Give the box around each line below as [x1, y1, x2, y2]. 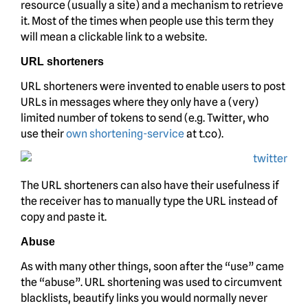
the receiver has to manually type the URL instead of [21, 194, 278, 208]
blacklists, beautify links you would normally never [21, 291, 267, 305]
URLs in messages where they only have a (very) [21, 95, 258, 109]
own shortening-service [66, 126, 184, 140]
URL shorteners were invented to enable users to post [21, 79, 285, 93]
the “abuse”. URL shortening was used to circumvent [21, 275, 282, 289]
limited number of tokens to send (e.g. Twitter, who [21, 111, 269, 124]
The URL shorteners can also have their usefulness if [21, 178, 279, 192]
